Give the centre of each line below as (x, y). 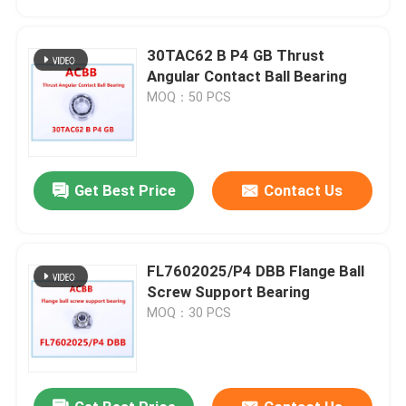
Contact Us (303, 191)
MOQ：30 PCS (189, 313)
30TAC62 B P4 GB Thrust (236, 55)
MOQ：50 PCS (189, 97)
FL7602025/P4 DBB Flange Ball (218, 271)
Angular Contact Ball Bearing (247, 76)
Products (64, 343)
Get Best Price (125, 191)
